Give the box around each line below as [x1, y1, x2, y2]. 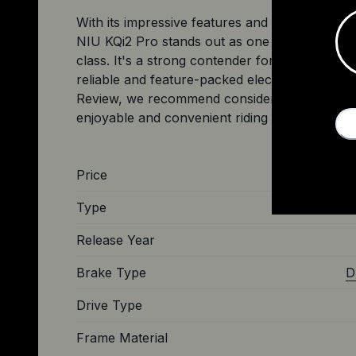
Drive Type [76, 296, 142, 313]
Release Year [76, 231, 155, 248]
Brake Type [76, 264, 146, 281]
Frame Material [76, 329, 168, 346]
